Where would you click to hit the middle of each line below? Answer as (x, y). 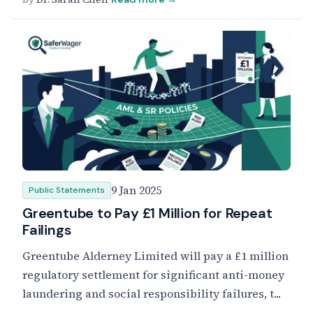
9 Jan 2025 (136, 190)
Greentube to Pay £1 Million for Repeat (147, 213)
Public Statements (67, 190)
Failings (47, 230)
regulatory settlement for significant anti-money (153, 275)
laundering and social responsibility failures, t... (152, 293)
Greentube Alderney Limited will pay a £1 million (155, 256)
